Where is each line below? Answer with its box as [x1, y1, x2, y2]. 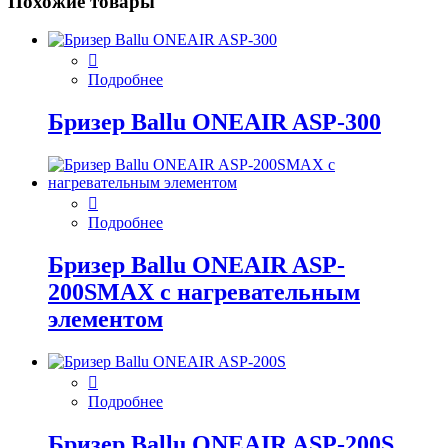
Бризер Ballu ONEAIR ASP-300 [48, 109, 381, 136]
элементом [48, 306, 163, 333]
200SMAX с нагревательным [48, 279, 360, 306]
